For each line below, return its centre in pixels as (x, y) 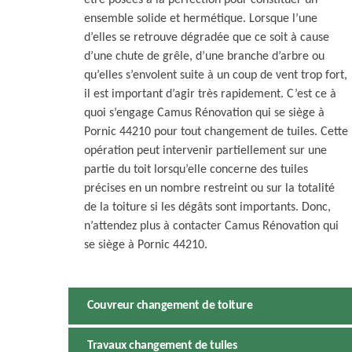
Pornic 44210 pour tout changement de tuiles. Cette (216, 132)
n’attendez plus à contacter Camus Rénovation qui (211, 227)
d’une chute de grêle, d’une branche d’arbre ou (204, 57)
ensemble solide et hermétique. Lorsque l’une (201, 19)
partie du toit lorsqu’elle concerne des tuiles (196, 170)
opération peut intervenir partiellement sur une (205, 151)
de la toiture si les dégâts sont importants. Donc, (207, 208)
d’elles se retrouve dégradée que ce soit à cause (207, 38)
